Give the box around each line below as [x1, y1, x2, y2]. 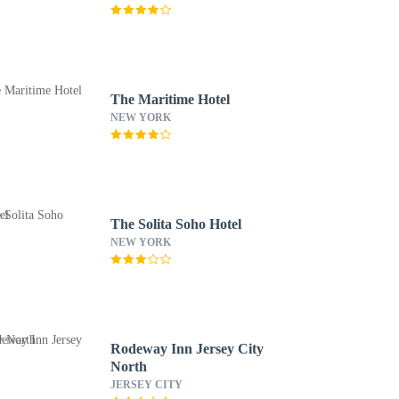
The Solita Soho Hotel [110, 216, 241, 232]
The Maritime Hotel [110, 92, 230, 107]
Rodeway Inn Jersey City [110, 341, 264, 356]
